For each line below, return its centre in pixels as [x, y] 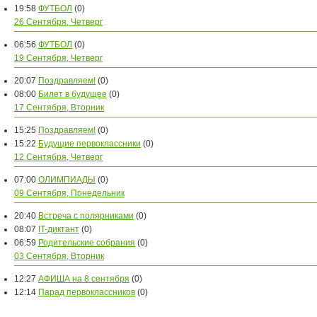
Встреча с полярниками [86, 216]
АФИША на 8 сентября [84, 279]
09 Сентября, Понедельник [69, 193]
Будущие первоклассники [90, 144]
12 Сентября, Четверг [58, 157]
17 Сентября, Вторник [59, 108]
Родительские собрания [87, 243]
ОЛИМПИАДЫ [67, 180]
